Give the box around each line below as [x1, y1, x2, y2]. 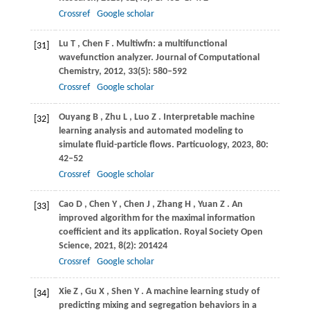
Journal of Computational [155, 53, 259, 64]
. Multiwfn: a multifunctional [111, 39, 227, 50]
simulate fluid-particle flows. [58, 140, 176, 151]
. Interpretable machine [158, 112, 255, 123]
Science [58, 241, 89, 252]
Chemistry [58, 66, 99, 77]
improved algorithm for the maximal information [58, 213, 255, 224]
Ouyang [58, 112, 91, 123]
